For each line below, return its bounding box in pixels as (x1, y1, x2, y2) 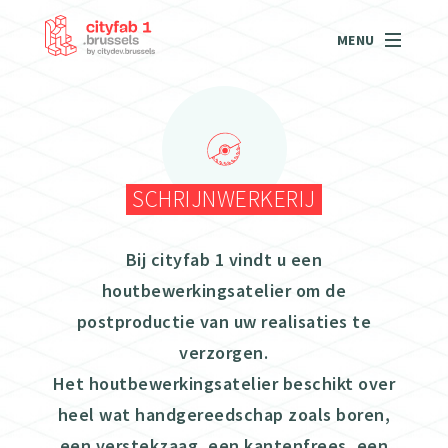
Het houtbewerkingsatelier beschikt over (52, 372, 396, 396)
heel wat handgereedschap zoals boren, (57, 403, 391, 427)
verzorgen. (179, 341, 269, 365)
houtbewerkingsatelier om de (101, 279, 347, 303)
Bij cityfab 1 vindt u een (125, 248, 323, 272)
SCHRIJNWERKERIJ (132, 184, 316, 214)
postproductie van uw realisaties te (76, 310, 372, 334)
